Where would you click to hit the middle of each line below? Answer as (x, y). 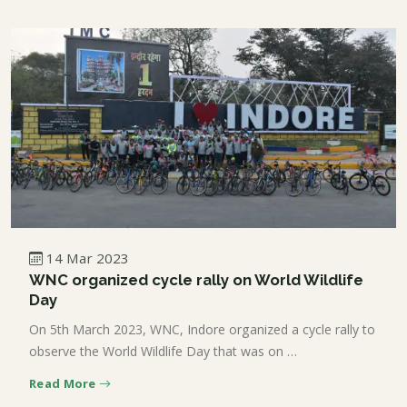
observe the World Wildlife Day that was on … (163, 351)
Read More (64, 383)
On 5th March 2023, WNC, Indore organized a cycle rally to (202, 329)
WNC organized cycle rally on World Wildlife (196, 280)
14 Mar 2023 (88, 258)
